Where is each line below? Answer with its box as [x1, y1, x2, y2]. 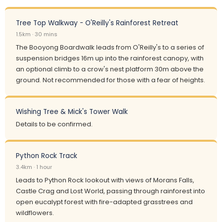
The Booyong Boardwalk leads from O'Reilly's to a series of [16, 43, 204, 52]
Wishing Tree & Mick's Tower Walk [16, 107, 128, 116]
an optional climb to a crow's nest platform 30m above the [16, 64, 204, 74]
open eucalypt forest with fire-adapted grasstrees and [16, 197, 193, 207]
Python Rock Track [16, 151, 77, 161]
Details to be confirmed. [16, 119, 93, 129]
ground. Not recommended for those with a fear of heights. [16, 75, 205, 85]
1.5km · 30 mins [16, 30, 57, 38]
